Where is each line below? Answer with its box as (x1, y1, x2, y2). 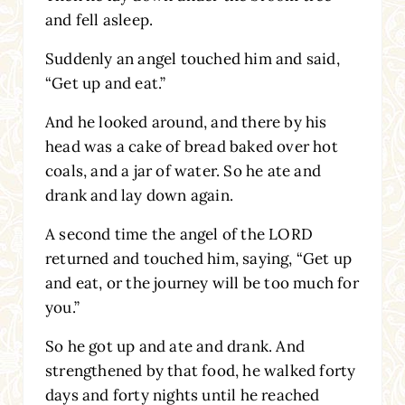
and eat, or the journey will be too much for (44, 272, 359, 293)
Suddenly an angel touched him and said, (44, 48, 340, 69)
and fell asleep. (44, 9, 154, 30)
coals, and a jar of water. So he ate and (44, 160, 321, 181)
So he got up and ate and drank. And (44, 335, 305, 356)
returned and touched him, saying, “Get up (44, 248, 353, 268)
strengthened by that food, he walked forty (44, 360, 356, 381)
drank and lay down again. (44, 184, 233, 205)
